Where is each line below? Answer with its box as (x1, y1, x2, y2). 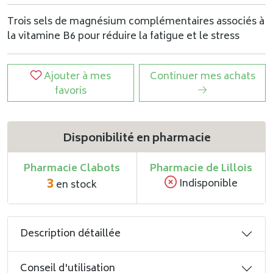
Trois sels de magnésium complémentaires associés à (7, 13, 264, 30)
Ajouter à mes (44, 68, 111, 85)
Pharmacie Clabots (24, 160, 121, 177)
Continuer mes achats (149, 68, 255, 85)
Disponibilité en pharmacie (62, 129, 211, 149)
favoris (55, 83, 87, 100)
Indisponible (176, 175, 238, 193)
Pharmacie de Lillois (149, 160, 252, 177)
